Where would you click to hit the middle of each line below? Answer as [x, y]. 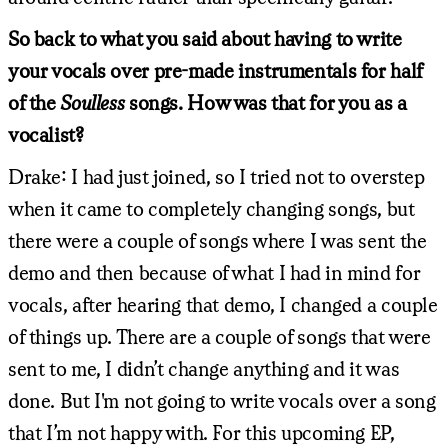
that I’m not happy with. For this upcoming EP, [201, 432]
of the [34, 102]
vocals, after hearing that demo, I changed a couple [223, 304]
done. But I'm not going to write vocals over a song [222, 400]
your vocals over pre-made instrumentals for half [215, 70]
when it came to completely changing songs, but [211, 208]
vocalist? [46, 134]
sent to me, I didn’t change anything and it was [204, 368]
